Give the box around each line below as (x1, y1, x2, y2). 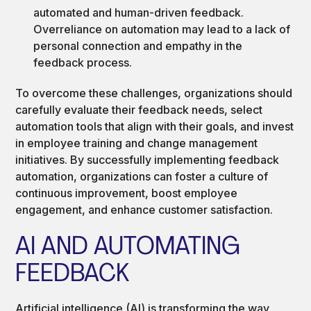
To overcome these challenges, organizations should (15, 85, 293, 100)
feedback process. (33, 55, 133, 69)
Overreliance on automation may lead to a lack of (33, 22, 291, 36)
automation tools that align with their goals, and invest (15, 119, 294, 133)
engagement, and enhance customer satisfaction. (15, 202, 274, 217)
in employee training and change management (15, 135, 258, 150)
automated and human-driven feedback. (33, 5, 244, 19)
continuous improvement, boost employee (15, 185, 238, 200)
